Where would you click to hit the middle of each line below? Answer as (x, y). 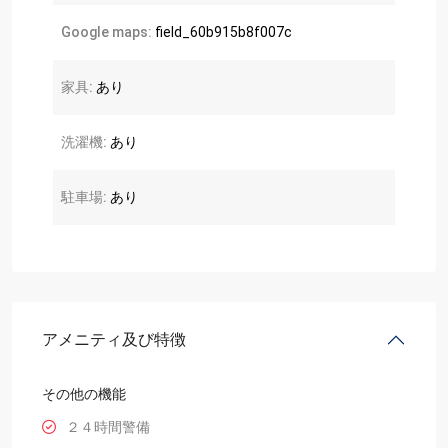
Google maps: (106, 31)
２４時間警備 (108, 426)
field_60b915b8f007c (222, 31)
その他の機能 (84, 393)
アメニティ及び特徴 (114, 339)
